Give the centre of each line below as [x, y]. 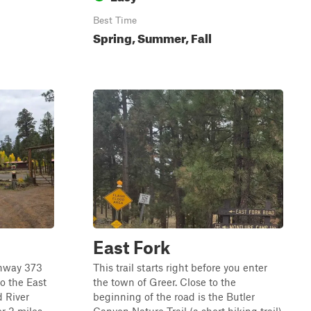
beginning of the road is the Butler [174, 296]
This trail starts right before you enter [180, 267]
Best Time [115, 20]
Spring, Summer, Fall [152, 36]
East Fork [132, 247]
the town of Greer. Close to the [165, 282]
